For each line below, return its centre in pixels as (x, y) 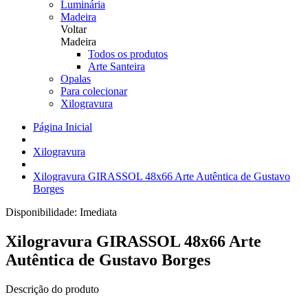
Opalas (76, 79)
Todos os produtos (128, 54)
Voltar (74, 29)
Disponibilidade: (43, 212)
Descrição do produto (52, 289)
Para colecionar (94, 91)
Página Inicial (63, 127)
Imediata (98, 212)
